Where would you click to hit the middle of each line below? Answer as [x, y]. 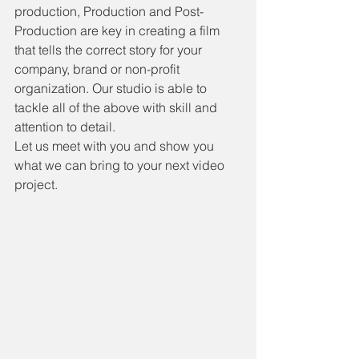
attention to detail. [65, 127]
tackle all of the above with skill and [117, 107]
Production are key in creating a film [119, 30]
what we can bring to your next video [121, 165]
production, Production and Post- [109, 11]
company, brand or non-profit [99, 69]
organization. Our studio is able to [112, 88]
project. [36, 184]
